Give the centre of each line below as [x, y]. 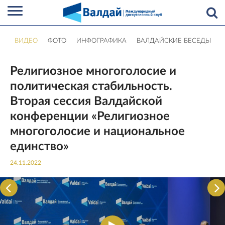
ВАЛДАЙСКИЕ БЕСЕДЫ [174, 41]
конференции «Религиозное [90, 117]
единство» [39, 147]
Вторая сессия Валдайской [86, 101]
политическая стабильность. [91, 86]
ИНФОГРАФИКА [101, 41]
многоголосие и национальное [97, 132]
